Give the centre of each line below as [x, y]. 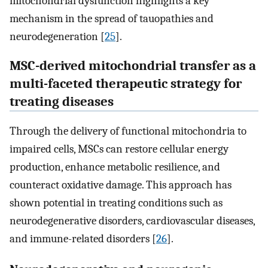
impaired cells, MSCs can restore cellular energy [119, 149]
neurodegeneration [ [57, 37]
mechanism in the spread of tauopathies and [112, 19]
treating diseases [62, 101]
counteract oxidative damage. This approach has [121, 185]
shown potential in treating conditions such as [116, 202]
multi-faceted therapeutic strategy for [126, 83]
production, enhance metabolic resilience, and [115, 167]
